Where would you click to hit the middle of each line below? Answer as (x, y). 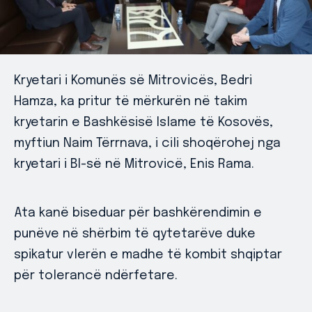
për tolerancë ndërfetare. (96, 276)
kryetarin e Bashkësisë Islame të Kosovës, (143, 123)
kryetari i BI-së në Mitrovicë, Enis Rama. (134, 164)
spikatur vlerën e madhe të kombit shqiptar (148, 255)
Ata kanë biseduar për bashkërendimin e (138, 213)
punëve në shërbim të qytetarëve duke (135, 234)
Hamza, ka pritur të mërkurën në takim (131, 102)
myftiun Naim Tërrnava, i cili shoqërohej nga (147, 143)
